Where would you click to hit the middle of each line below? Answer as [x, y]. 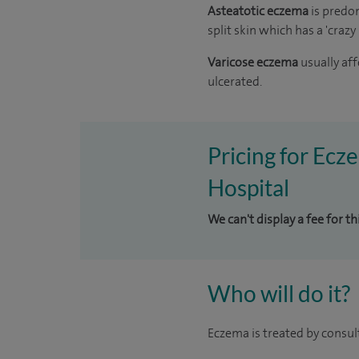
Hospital [248, 188]
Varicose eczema [254, 62]
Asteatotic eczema [259, 11]
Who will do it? [279, 293]
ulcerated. [235, 81]
